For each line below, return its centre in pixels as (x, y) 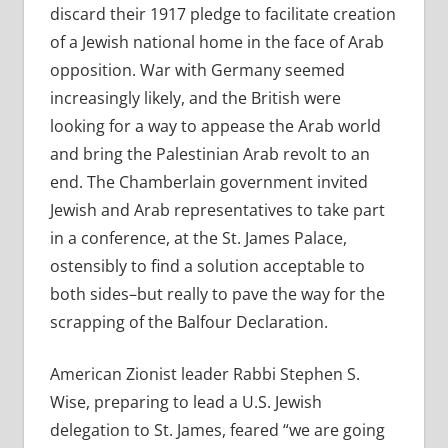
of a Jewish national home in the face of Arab (216, 42)
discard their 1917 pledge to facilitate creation (222, 14)
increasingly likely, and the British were (195, 98)
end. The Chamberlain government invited (208, 182)
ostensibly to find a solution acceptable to (207, 266)
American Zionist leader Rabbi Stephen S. (204, 374)
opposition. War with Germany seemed (197, 70)
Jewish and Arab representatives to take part (217, 210)
